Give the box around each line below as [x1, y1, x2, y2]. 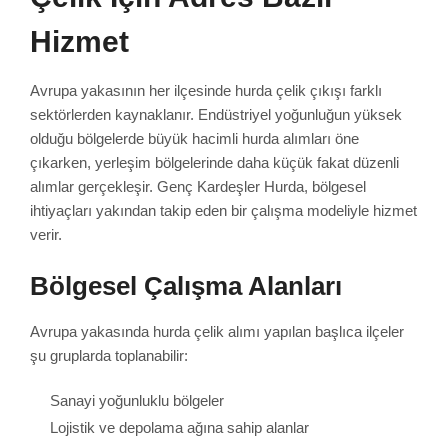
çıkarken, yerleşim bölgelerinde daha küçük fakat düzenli [30, 153, 399, 171]
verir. [30, 225, 62, 243]
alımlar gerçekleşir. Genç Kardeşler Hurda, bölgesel [30, 177, 366, 195]
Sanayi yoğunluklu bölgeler [50, 392, 224, 410]
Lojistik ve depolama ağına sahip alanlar [50, 419, 309, 437]
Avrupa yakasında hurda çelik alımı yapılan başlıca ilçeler [30, 322, 404, 340]
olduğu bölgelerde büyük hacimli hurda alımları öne [30, 129, 359, 147]
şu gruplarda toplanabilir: [30, 346, 188, 364]
